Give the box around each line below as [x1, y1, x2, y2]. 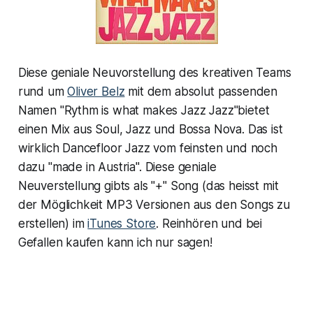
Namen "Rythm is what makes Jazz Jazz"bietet [17, 103, 270, 117]
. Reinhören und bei [156, 216, 263, 231]
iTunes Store [87, 216, 156, 231]
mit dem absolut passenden [124, 84, 278, 99]
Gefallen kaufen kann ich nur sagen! [17, 235, 212, 249]
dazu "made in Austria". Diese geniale [17, 159, 217, 174]
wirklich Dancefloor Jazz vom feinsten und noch [17, 140, 277, 155]
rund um [17, 84, 68, 99]
